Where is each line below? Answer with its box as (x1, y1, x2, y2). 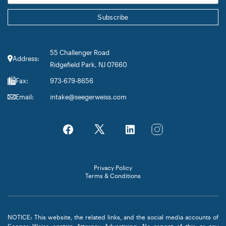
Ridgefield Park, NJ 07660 (50, 61, 127, 69)
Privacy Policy (94, 164, 132, 171)
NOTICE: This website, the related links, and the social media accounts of (8, 213, 218, 220)
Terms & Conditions (85, 172, 141, 179)
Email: (16, 93, 34, 101)
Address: (13, 54, 39, 63)
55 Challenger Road (50, 48, 109, 56)
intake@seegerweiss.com (50, 93, 127, 101)
